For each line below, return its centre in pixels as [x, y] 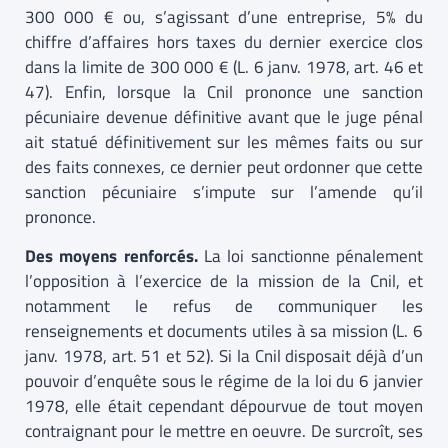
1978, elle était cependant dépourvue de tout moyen [224, 406]
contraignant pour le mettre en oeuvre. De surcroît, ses [224, 431]
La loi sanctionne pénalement [313, 256]
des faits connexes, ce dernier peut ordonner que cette [224, 166]
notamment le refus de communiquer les [224, 306]
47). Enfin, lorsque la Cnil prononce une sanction [224, 91]
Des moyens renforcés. [114, 256]
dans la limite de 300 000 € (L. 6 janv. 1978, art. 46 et [224, 66]
